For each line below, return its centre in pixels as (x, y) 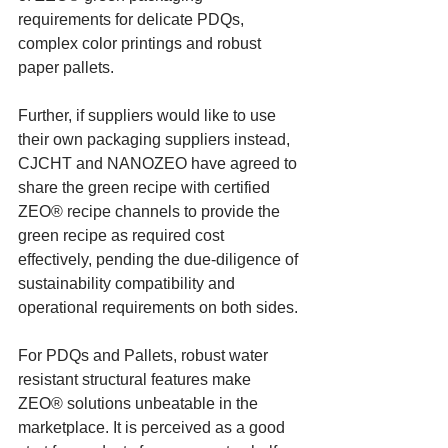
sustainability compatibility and (128, 283)
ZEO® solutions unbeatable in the (140, 403)
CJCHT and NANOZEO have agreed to (159, 163)
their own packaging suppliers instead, (156, 139)
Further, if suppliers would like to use (149, 115)
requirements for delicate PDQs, (133, 19)
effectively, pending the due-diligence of (160, 259)
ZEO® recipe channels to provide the (151, 211)
